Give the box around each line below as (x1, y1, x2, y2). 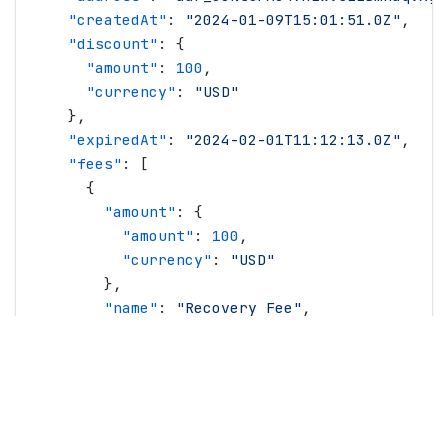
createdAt (77, 10, 158, 29)
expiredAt (77, 130, 158, 149)
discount (77, 34, 149, 53)
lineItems (77, 394, 158, 413)
